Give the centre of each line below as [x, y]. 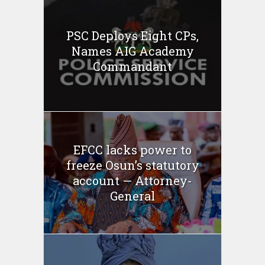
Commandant [132, 66]
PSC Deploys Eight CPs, [132, 35]
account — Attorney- [132, 180]
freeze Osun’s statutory [132, 165]
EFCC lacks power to [132, 149]
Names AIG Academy [132, 51]
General [132, 195]
